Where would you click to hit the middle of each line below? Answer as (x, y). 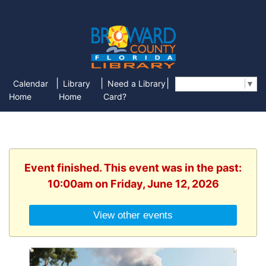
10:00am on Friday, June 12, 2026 (133, 183)
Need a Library (136, 83)
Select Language (212, 84)
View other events (133, 215)
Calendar (31, 83)
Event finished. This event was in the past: (133, 167)
